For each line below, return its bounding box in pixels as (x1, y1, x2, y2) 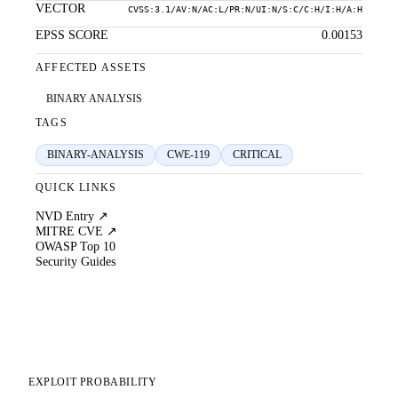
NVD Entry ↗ (36, 209, 108, 224)
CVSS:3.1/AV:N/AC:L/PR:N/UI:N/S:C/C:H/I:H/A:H (128, 4, 362, 15)
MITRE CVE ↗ (36, 224, 117, 239)
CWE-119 (167, 148, 210, 162)
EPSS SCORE (36, 28, 108, 43)
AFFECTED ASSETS (36, 61, 147, 75)
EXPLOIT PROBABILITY (28, 376, 157, 389)
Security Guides (36, 254, 115, 269)
